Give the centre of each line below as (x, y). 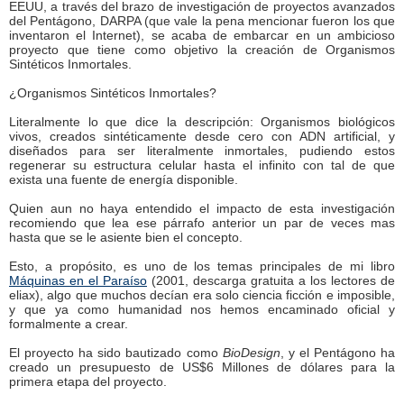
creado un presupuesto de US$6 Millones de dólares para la (202, 367)
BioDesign (251, 353)
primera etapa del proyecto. (88, 381)
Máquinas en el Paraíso (78, 280)
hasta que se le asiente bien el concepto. (126, 237)
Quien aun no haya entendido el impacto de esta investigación (202, 208)
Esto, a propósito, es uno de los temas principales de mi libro (202, 266)
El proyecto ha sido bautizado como (116, 353)
